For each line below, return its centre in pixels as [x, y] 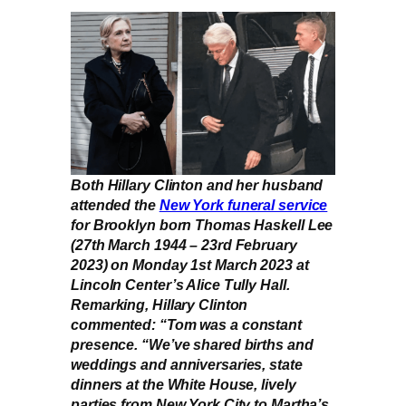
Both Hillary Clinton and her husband [197, 185]
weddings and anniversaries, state [187, 365]
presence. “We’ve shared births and [192, 345]
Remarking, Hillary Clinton [159, 305]
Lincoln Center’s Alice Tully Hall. [180, 285]
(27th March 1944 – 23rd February [184, 245]
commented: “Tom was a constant [186, 325]
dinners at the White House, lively [184, 385]
